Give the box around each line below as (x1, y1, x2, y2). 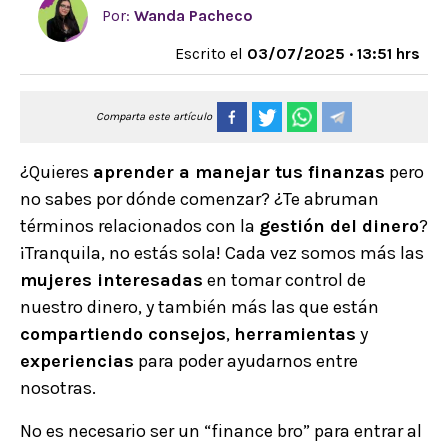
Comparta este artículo (96, 110, 212, 124)
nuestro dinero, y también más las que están (20, 296, 379, 319)
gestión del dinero (259, 215, 419, 238)
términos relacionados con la (20, 215, 259, 238)
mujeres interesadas (20, 269, 203, 292)
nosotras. (20, 377, 100, 400)
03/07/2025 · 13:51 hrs (247, 44, 420, 63)
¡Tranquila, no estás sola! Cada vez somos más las (20, 242, 424, 265)
